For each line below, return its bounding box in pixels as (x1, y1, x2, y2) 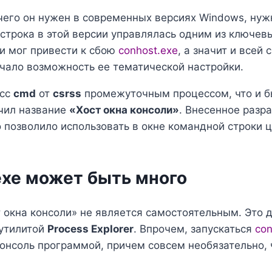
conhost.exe (118, 44, 178, 56)
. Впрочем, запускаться (134, 223, 255, 236)
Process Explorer (47, 223, 134, 236)
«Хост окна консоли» (69, 103, 179, 116)
